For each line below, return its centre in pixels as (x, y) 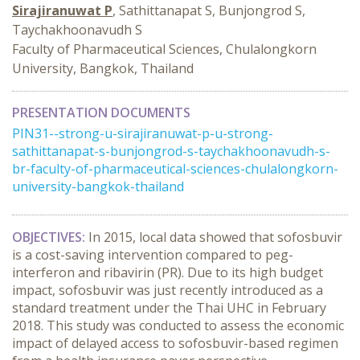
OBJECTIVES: (50, 237)
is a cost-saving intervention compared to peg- (153, 255)
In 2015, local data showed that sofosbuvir (215, 237)
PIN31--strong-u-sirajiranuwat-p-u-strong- (143, 133)
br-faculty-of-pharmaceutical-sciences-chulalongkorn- (175, 169)
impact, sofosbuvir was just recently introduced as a (168, 290)
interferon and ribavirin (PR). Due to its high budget (168, 272)
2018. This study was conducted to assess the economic (178, 325)
